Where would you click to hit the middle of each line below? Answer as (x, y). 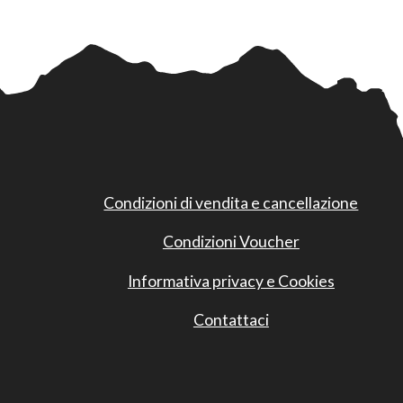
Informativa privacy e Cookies (231, 281)
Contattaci (231, 320)
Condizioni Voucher (231, 242)
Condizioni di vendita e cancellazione (231, 202)
